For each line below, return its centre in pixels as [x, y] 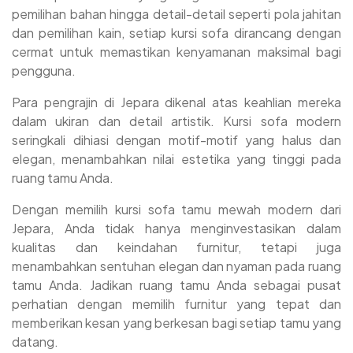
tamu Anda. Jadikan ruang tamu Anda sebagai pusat [176, 285]
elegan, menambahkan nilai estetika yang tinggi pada [176, 159]
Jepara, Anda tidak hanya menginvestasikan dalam [176, 229]
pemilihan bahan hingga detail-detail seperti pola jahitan [176, 14]
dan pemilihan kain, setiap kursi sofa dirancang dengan [176, 33]
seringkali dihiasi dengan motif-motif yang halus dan [176, 140]
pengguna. [44, 71]
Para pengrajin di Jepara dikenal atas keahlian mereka [176, 102]
